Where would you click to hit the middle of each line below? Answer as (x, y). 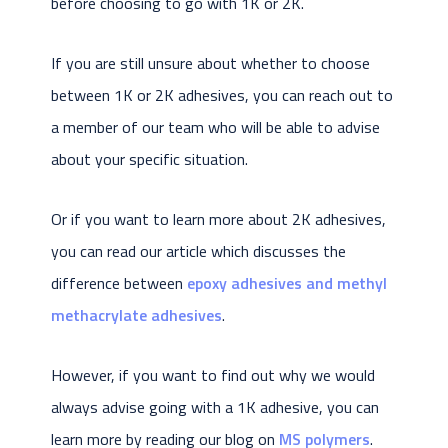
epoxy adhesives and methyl (286, 283)
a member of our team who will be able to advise (215, 127)
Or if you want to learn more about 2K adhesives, (218, 219)
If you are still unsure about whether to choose (210, 63)
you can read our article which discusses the (198, 251)
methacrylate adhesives (136, 315)
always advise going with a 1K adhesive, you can (214, 407)
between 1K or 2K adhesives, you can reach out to (221, 95)
